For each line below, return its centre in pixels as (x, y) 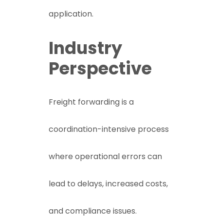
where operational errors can (105, 156)
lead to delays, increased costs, (108, 184)
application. (71, 14)
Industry (85, 48)
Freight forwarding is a (91, 102)
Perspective (100, 68)
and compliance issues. (93, 211)
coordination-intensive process (109, 129)
